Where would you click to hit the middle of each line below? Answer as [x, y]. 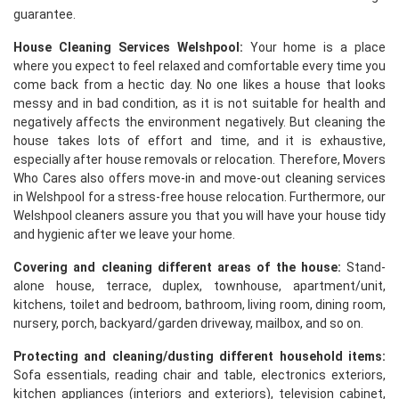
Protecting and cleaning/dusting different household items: [199, 356]
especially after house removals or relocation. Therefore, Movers [199, 159]
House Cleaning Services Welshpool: [128, 47]
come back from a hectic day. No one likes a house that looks [199, 85]
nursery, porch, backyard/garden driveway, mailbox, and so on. [188, 323]
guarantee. [45, 14]
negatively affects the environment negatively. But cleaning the [199, 122]
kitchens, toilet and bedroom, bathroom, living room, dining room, [199, 305]
